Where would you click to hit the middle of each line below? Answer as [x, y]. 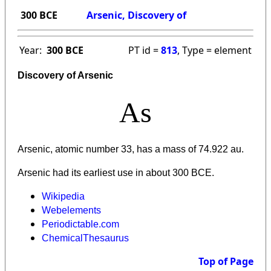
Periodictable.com [80, 224]
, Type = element [214, 51]
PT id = [145, 51]
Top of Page [226, 262]
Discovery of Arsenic [65, 76]
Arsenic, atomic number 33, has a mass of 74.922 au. [131, 149]
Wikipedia [63, 197]
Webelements [71, 211]
